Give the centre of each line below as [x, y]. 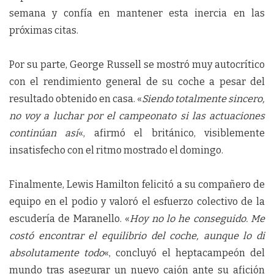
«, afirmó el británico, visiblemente [172, 133]
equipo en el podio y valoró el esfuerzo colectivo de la [137, 202]
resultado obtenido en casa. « [76, 99]
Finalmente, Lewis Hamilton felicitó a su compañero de [137, 184]
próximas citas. [44, 30]
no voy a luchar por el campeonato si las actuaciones [137, 116]
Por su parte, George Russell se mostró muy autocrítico [137, 65]
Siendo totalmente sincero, [203, 99]
